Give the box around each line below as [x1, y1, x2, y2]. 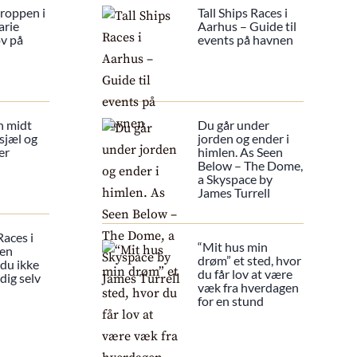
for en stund [198, 293, 265, 309]
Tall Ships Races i [198, 5, 288, 21]
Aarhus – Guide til [198, 18, 297, 34]
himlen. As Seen [198, 144, 284, 160]
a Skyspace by [198, 171, 273, 187]
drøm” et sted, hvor [198, 253, 302, 269]
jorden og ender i [198, 131, 290, 147]
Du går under [198, 117, 270, 133]
